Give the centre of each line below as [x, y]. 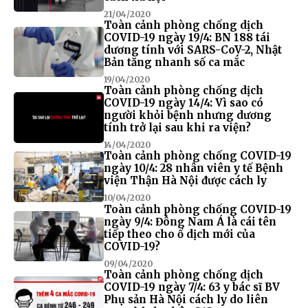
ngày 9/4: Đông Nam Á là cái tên [190, 221]
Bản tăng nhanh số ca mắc [174, 63]
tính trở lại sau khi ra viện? [177, 128]
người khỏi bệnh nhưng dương [187, 115]
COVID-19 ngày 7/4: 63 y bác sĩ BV [191, 287]
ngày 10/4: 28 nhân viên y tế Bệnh [193, 168]
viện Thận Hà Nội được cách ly [185, 181]
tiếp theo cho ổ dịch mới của [179, 234]
